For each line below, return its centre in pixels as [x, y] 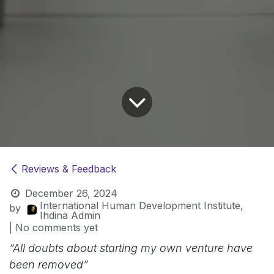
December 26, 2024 [71, 193]
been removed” [49, 264]
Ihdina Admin [70, 215]
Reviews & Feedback [69, 168]
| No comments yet [54, 227]
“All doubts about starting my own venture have [131, 248]
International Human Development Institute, [142, 205]
